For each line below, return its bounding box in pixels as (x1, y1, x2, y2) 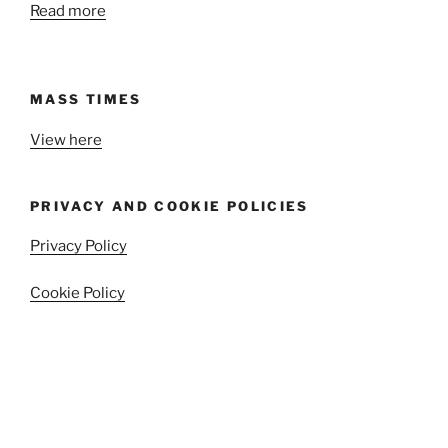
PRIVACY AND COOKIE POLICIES (30, 197, 309, 214)
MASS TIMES (30, 91, 142, 107)
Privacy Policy (30, 237, 127, 255)
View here (30, 130, 102, 149)
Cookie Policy (30, 283, 125, 302)
